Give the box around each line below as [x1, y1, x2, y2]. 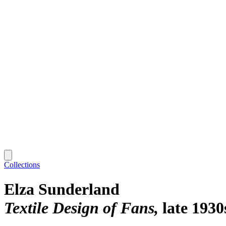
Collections [4, 160, 40, 169]
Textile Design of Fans [4, 199, 154, 217]
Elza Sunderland [4, 180, 120, 199]
